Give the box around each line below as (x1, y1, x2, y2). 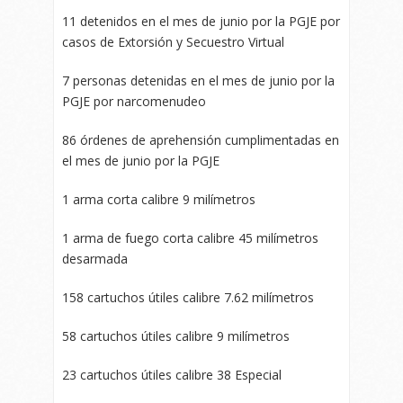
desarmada (62, 250, 128, 268)
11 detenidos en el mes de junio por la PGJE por (62, 13, 340, 31)
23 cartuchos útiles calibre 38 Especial (62, 366, 282, 384)
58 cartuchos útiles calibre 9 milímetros (62, 327, 290, 345)
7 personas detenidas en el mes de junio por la (62, 72, 335, 90)
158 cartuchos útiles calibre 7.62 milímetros (62, 289, 314, 307)
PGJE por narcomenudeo (62, 93, 206, 111)
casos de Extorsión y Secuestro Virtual (62, 33, 284, 51)
